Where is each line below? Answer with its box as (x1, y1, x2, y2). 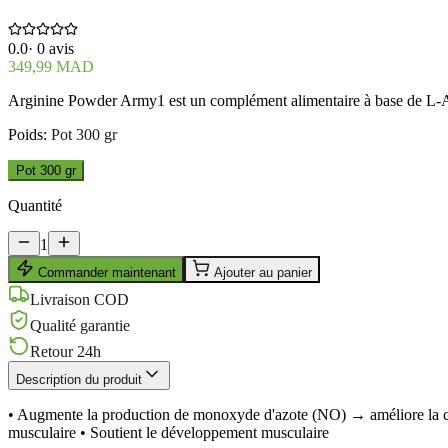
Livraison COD (30, 290, 129, 308)
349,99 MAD (8, 57, 94, 75)
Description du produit (16, 371, 142, 387)
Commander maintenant (34, 264, 176, 280)
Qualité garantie (30, 316, 130, 334)
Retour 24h (30, 342, 101, 360)
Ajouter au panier (210, 264, 312, 280)
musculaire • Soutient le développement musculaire (8, 423, 329, 441)
